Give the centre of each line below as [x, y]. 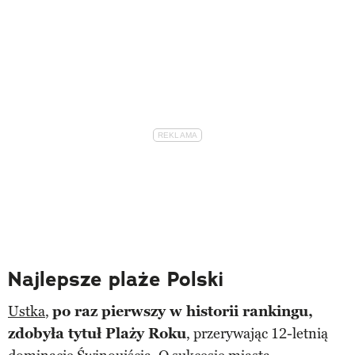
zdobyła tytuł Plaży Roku [97, 333]
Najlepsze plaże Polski [116, 279]
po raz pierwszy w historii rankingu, [183, 311]
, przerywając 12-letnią [257, 333]
